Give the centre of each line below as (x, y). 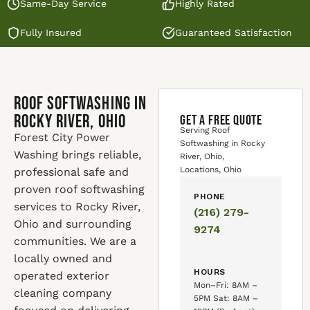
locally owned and (63, 258)
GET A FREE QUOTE (221, 120)
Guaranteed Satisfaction (234, 33)
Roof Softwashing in (80, 104)
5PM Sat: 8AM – (226, 298)
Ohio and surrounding (73, 224)
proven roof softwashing (79, 189)
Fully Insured (51, 33)
